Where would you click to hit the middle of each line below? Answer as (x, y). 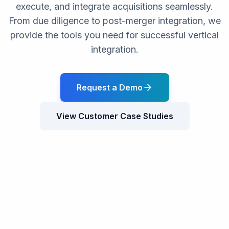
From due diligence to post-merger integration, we (114, 21)
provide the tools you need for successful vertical (114, 35)
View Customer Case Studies (114, 116)
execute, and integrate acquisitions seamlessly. (114, 6)
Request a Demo (109, 87)
